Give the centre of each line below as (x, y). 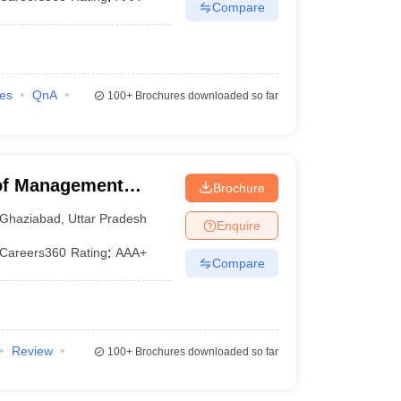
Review (32, 351)
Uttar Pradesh (108, 218)
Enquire (238, 225)
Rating (90, 252)
